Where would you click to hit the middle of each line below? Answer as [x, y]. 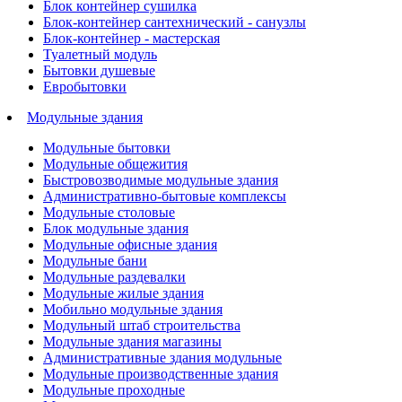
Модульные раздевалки [114, 277]
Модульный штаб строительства [142, 325]
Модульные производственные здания [161, 374]
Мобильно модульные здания [133, 309]
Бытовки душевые [99, 70]
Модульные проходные [114, 390]
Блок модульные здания [116, 228]
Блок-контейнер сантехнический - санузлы [175, 22]
